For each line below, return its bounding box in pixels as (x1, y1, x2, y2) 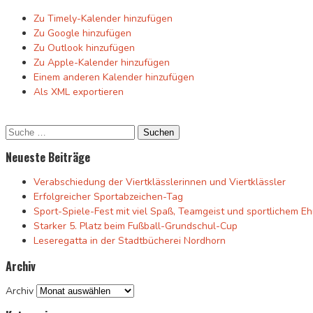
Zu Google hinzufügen (34, 26, 131, 40)
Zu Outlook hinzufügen (34, 41, 135, 54)
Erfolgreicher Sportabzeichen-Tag (34, 190, 183, 204)
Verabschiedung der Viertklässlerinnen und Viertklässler (34, 175, 286, 189)
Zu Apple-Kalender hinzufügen (34, 55, 170, 69)
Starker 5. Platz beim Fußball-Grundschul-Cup (34, 219, 238, 233)
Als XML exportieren (34, 85, 124, 99)
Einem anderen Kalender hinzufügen (34, 70, 194, 84)
